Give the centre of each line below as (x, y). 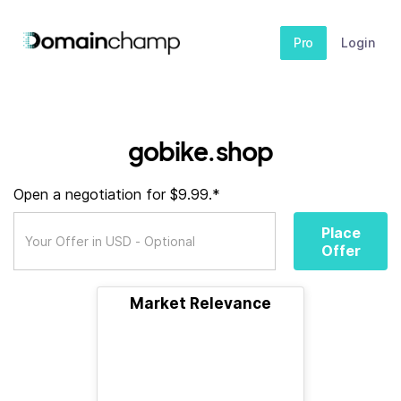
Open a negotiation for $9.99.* (117, 194)
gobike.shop (200, 151)
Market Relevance (200, 303)
